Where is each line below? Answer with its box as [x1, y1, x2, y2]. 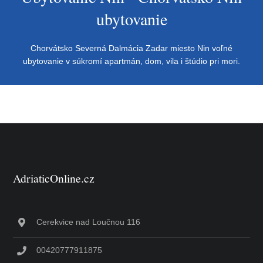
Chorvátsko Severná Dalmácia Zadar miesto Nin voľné [31, 43, 232, 53]
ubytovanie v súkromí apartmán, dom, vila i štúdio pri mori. [23, 56, 240, 66]
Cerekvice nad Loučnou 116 [36, 217, 141, 227]
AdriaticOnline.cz [13, 170, 95, 186]
